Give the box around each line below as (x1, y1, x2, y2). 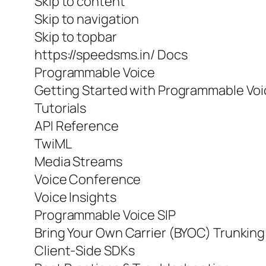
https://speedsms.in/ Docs (34, 46, 188, 64)
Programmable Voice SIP (34, 206, 176, 224)
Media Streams (34, 153, 122, 171)
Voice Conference (34, 170, 141, 189)
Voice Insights (34, 188, 116, 207)
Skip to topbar (34, 28, 117, 46)
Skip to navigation (34, 10, 140, 28)
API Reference (34, 117, 119, 135)
